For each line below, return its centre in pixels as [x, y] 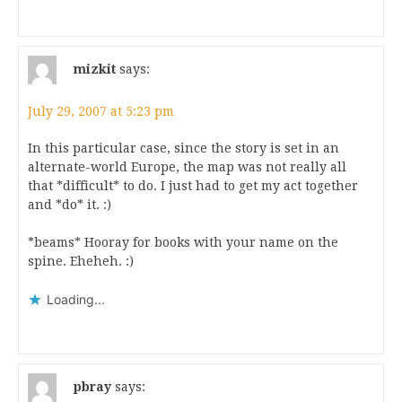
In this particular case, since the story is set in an [184, 148]
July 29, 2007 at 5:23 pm [101, 111]
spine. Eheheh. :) [81, 261]
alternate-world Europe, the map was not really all [187, 167]
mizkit [95, 69]
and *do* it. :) [70, 205]
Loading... [76, 299]
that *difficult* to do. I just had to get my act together [193, 186]
